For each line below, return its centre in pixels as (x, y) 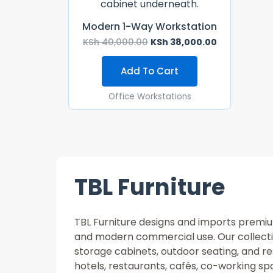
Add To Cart (150, 71)
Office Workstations (150, 96)
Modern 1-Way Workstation (150, 26)
